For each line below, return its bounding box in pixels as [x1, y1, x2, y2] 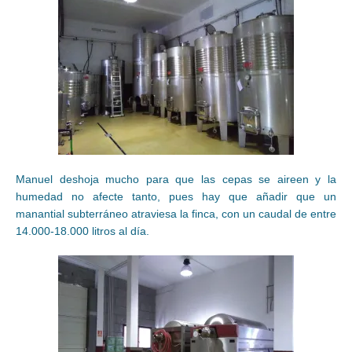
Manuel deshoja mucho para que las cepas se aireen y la [16, 173, 336, 186]
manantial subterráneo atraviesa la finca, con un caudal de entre [16, 207, 336, 221]
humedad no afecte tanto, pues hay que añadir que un [16, 190, 336, 203]
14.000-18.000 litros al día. [16, 225, 149, 238]
